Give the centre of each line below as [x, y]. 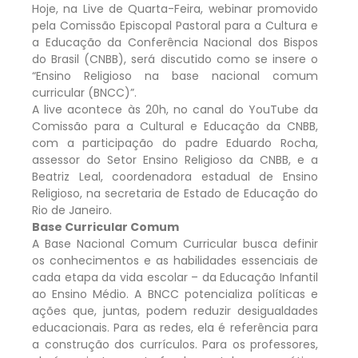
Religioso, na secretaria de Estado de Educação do [175, 193]
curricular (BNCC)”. [84, 92]
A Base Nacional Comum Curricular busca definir [175, 243]
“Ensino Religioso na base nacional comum [175, 76]
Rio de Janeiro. [72, 210]
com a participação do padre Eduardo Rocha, [175, 143]
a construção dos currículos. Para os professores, [175, 344]
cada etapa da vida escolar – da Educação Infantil [175, 277]
